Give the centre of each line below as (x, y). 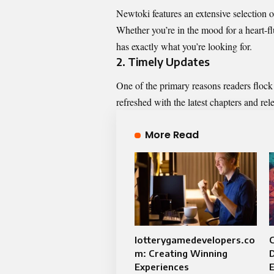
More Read (172, 135)
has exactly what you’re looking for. (184, 46)
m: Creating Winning (181, 254)
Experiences (162, 267)
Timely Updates (169, 61)
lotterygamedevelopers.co (195, 240)
